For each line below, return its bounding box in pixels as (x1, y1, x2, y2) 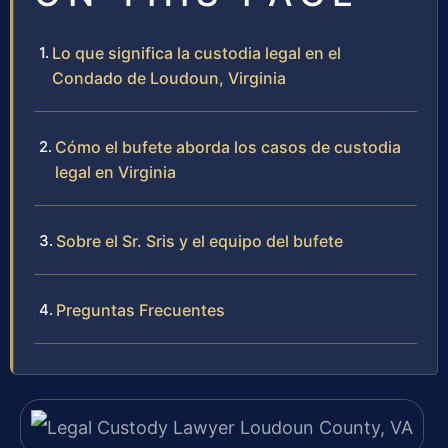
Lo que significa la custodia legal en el (52, 43, 341, 64)
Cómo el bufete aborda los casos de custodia (55, 137, 401, 158)
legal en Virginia (55, 162, 176, 183)
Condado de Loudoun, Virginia (52, 68, 286, 89)
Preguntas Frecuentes (56, 300, 225, 321)
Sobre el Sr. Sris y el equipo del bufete (56, 231, 343, 252)
